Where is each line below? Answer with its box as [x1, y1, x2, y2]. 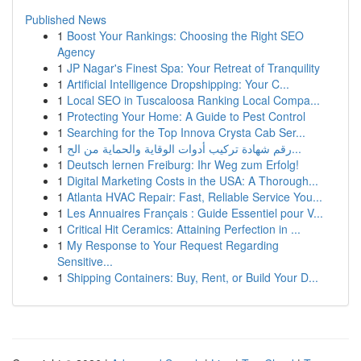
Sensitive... [57, 253, 113, 269]
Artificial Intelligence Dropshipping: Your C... [67, 76, 289, 92]
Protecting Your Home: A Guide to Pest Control [67, 108, 305, 124]
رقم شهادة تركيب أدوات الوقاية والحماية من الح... [292, 140, 301, 156]
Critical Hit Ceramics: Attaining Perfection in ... [67, 221, 301, 237]
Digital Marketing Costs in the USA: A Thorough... [67, 172, 318, 189]
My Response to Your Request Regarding [67, 237, 279, 253]
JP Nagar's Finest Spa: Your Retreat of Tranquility [67, 60, 320, 76]
